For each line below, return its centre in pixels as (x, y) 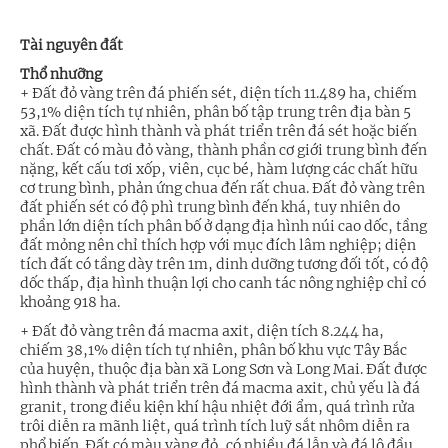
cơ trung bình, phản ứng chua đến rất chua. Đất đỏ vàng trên (222, 188)
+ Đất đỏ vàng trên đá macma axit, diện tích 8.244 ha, (202, 331)
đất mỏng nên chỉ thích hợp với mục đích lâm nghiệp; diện (218, 245)
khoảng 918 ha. (70, 302)
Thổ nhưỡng (61, 74)
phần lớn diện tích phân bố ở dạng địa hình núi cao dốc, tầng (223, 226)
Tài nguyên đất (71, 45)
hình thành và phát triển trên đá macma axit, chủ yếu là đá (220, 388)
